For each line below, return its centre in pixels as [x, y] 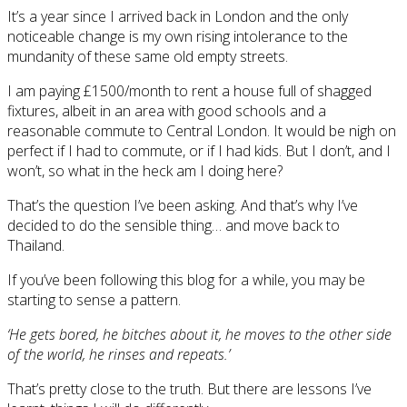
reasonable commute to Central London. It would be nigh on [202, 130]
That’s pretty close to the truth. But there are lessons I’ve [189, 388]
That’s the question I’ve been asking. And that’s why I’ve [183, 205]
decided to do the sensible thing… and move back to [174, 225]
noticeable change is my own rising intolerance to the [178, 36]
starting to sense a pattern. [94, 299]
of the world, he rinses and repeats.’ [119, 354]
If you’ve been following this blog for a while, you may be [186, 279]
